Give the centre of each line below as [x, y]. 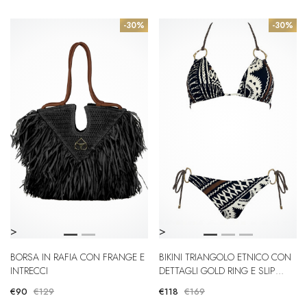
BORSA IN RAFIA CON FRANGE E [77, 257]
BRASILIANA [184, 284]
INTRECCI [29, 271]
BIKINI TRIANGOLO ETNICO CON [225, 257]
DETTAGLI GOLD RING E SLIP [217, 271]
